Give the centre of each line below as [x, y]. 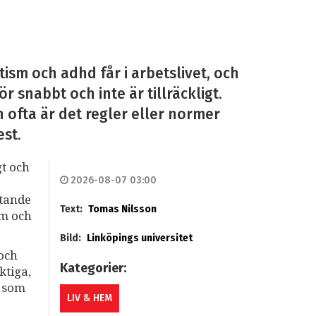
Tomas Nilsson [122, 209]
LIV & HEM [89, 298]
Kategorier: [94, 268]
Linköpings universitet [139, 238]
